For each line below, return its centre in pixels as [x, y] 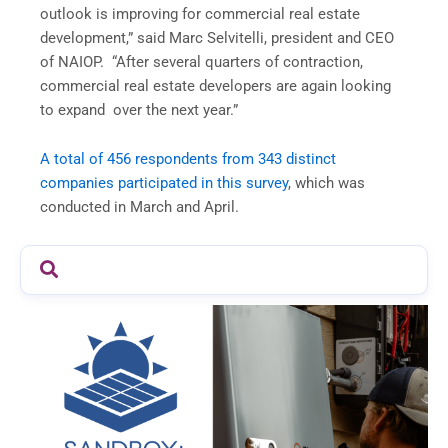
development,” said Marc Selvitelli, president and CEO [217, 37]
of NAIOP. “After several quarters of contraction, [201, 61]
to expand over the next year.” [141, 109]
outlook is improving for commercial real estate [200, 13]
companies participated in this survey [164, 183]
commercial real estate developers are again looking [215, 85]
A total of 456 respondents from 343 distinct [188, 159]
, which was [326, 183]
